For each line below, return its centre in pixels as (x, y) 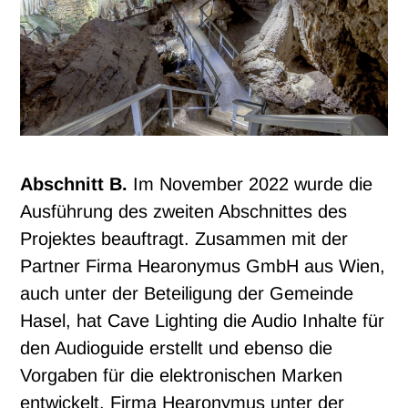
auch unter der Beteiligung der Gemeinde (187, 293)
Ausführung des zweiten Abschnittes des (184, 211)
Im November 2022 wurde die (250, 184)
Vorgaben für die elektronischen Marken (182, 375)
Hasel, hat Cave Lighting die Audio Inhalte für (203, 320)
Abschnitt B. (74, 184)
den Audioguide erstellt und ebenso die (177, 347)
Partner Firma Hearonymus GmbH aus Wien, (203, 265)
